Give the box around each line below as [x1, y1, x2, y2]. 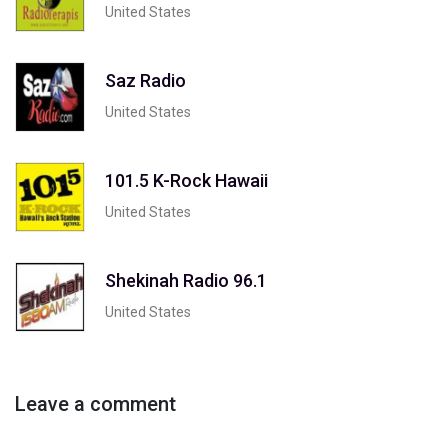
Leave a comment [15, 392, 176, 416]
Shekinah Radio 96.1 [105, 269, 267, 291]
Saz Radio [105, 69, 186, 91]
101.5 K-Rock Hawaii [105, 169, 268, 191]
